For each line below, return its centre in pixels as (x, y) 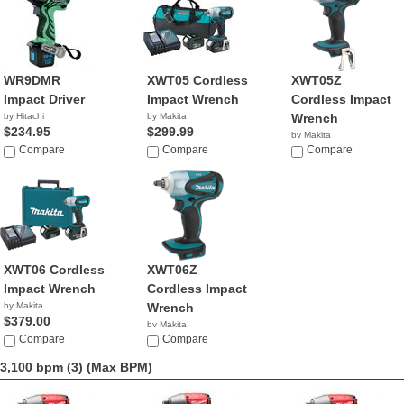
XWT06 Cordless (54, 270)
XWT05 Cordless (198, 80)
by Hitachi (24, 116)
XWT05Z (316, 80)
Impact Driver (44, 99)
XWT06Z (173, 270)
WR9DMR (32, 80)
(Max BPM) (119, 367)
